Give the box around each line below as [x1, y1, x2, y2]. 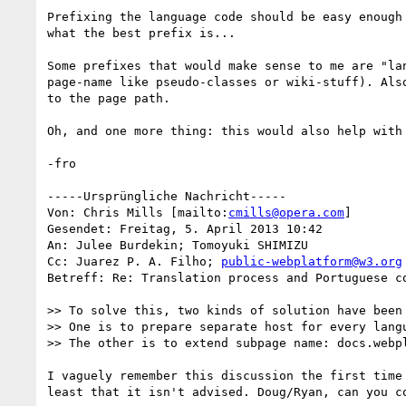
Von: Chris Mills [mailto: [47, 205, 228, 219]
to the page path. [47, 91, 170, 105]
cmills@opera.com [228, 205, 344, 219]
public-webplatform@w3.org [221, 254, 402, 268]
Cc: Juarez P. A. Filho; [47, 254, 221, 268]
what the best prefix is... [47, 25, 236, 40]
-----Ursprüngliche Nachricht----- [47, 188, 286, 203]
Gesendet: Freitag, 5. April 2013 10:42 [47, 221, 323, 236]
